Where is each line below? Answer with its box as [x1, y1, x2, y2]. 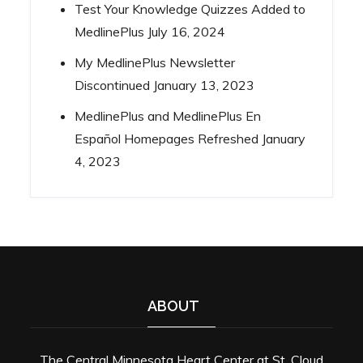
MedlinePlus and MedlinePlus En [75, 108, 262, 124]
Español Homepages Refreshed [75, 130, 259, 147]
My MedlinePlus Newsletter [75, 54, 236, 70]
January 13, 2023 [153, 77, 255, 93]
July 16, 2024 [147, 23, 226, 40]
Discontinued [75, 77, 151, 93]
